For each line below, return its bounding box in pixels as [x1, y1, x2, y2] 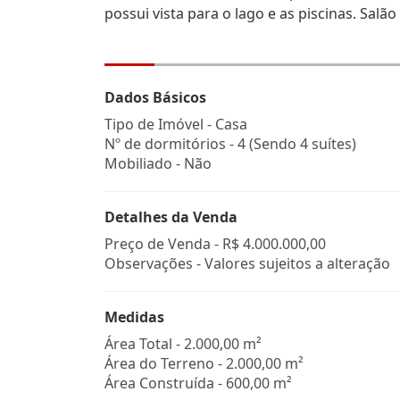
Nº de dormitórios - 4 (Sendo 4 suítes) [104, 134, 356, 154]
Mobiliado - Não [104, 154, 212, 173]
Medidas [104, 307, 164, 327]
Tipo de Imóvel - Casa [104, 114, 247, 134]
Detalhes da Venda [104, 207, 237, 227]
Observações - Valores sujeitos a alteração [104, 254, 390, 273]
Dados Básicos [104, 87, 206, 107]
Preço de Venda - [104, 234, 222, 254]
